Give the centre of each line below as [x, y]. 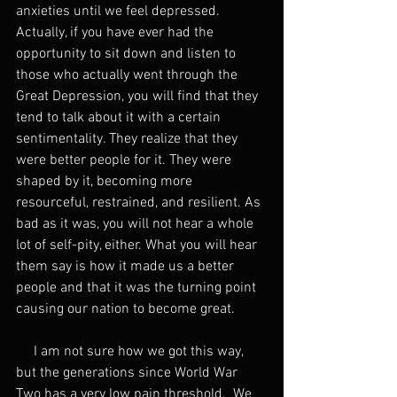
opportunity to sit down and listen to [128, 54]
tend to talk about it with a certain [120, 118]
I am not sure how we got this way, [131, 352]
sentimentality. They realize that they [128, 140]
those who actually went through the [128, 76]
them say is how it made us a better [127, 267]
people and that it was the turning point [138, 288]
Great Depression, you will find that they [139, 97]
